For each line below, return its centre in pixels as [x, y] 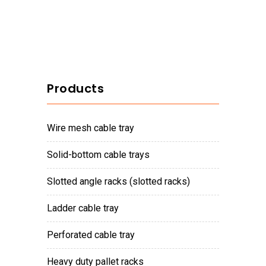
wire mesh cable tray [95, 128]
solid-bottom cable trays [101, 155]
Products [75, 89]
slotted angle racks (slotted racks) [121, 182]
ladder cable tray [85, 208]
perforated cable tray [94, 235]
